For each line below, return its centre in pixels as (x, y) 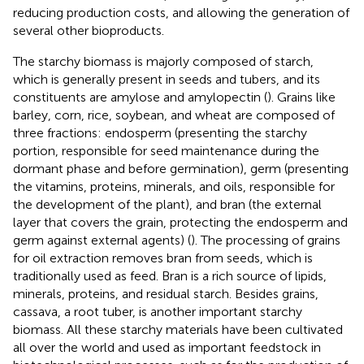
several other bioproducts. (89, 30)
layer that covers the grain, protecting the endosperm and (180, 222)
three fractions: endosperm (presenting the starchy (160, 132)
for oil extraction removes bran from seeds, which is (163, 258)
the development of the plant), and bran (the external (167, 204)
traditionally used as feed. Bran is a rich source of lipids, (170, 275)
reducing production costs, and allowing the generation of (181, 12)
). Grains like (301, 97)
